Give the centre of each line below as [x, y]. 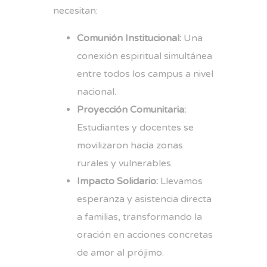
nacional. [97, 92]
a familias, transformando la [139, 217]
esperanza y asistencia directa [144, 199]
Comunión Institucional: [129, 38]
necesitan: [75, 11]
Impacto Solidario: [117, 181]
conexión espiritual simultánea [145, 56]
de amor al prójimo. [120, 253]
